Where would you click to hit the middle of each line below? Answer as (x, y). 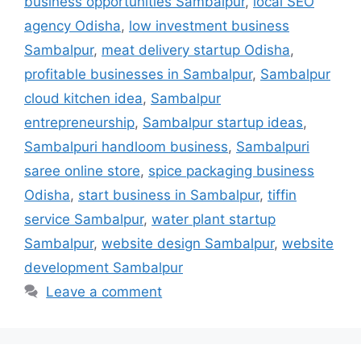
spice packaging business (231, 171)
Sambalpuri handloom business (126, 147)
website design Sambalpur (188, 244)
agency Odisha (73, 26)
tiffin (282, 195)
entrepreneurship (79, 123)
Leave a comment (104, 292)
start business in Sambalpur (169, 195)
